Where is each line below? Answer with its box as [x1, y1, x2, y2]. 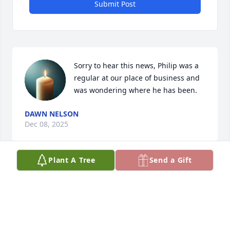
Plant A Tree [48, 155, 95, 165]
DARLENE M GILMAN [25, 169, 98, 180]
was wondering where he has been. [74, 85, 197, 95]
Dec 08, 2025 [25, 119, 68, 129]
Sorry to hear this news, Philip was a [74, 61, 199, 71]
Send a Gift [149, 155, 192, 165]
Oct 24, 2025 [25, 180, 67, 190]
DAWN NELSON [25, 109, 79, 119]
